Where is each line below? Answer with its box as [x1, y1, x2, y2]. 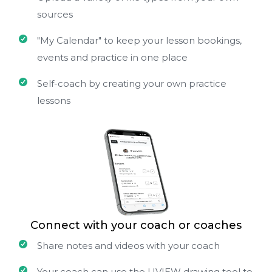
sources [37, 8, 73, 21]
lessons [37, 95, 70, 107]
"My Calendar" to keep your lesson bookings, [37, 35, 242, 47]
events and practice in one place [37, 52, 188, 64]
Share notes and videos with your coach [37, 239, 220, 251]
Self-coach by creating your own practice [37, 78, 226, 90]
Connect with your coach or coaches [30, 218, 242, 232]
